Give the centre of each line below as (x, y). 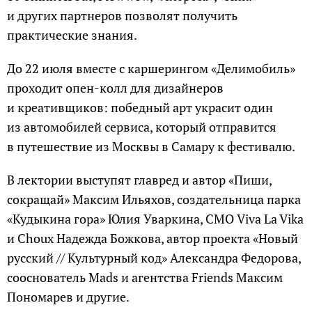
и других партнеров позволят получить (122, 15)
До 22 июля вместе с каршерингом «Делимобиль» (151, 68)
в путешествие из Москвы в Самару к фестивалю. (151, 146)
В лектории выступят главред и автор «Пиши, (139, 179)
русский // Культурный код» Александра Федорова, (154, 257)
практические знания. (72, 34)
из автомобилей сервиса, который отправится (142, 126)
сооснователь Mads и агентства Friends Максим (145, 277)
